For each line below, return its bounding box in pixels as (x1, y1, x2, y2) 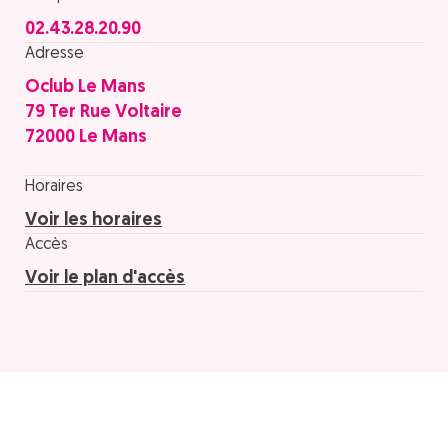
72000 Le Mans (25, 128, 147, 147)
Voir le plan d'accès (25, 269, 185, 288)
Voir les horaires (25, 211, 162, 230)
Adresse (25, 46, 84, 62)
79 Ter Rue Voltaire (25, 103, 182, 122)
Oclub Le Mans (25, 78, 146, 97)
